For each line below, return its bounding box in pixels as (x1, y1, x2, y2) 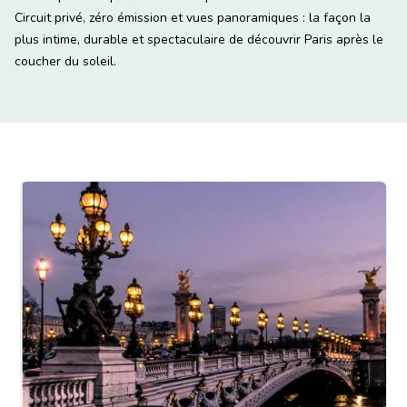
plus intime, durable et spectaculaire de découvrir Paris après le (15, 30, 383, 48)
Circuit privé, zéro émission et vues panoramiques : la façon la (15, 8, 371, 26)
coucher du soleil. (15, 52, 116, 70)
